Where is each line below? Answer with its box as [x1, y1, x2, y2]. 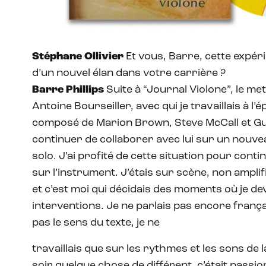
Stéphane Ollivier [32, 50, 123, 62]
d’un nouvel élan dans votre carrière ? [32, 67, 226, 79]
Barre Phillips [32, 84, 104, 96]
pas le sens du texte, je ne [32, 217, 160, 229]
